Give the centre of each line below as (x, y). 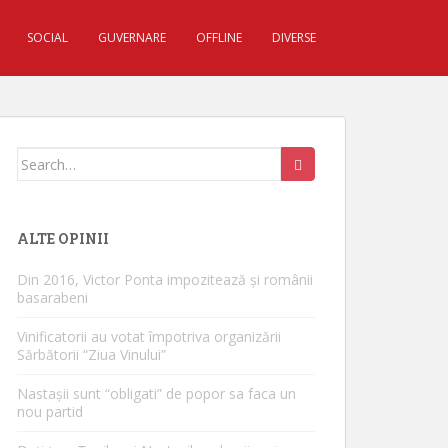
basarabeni (52, 297)
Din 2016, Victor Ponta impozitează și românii (165, 279)
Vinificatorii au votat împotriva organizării (149, 336)
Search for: (56, 158)
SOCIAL (47, 37)
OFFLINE (219, 37)
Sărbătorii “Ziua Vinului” (91, 354)
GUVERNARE (132, 37)
